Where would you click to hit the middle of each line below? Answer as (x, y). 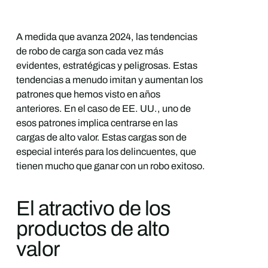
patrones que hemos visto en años (88, 95)
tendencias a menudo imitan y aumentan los (109, 80)
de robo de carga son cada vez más (89, 51)
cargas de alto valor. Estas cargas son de (101, 138)
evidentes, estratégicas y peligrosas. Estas (106, 66)
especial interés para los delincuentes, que (106, 152)
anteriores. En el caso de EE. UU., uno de (103, 109)
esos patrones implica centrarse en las (97, 123)
